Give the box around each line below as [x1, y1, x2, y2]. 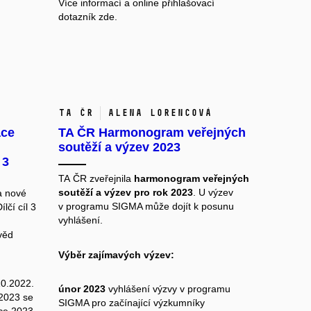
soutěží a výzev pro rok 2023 [58, 187, 193, 199]
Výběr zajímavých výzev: [58, 249, 174, 260]
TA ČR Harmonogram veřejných [58, 126, 246, 140]
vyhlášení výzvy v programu [105, 283, 230, 295]
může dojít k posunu [142, 201, 234, 212]
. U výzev [192, 187, 233, 199]
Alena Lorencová [107, 107, 212, 119]
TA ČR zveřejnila [58, 173, 134, 185]
